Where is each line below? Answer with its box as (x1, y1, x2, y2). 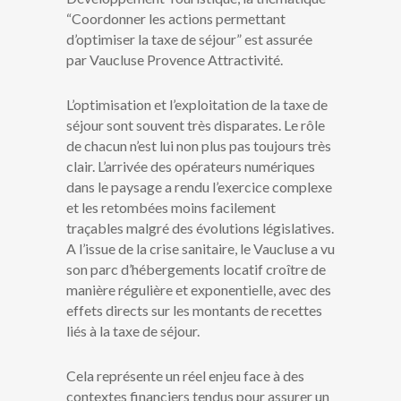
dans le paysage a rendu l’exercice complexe (66, 178, 332, 196)
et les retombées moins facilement (66, 199, 276, 217)
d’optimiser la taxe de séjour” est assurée (66, 30, 312, 48)
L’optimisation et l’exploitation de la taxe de (66, 96, 328, 114)
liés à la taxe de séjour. (66, 322, 200, 340)
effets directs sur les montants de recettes (66, 302, 322, 320)
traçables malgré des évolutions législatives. (66, 219, 334, 237)
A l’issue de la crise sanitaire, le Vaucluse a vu (66, 240, 335, 258)
